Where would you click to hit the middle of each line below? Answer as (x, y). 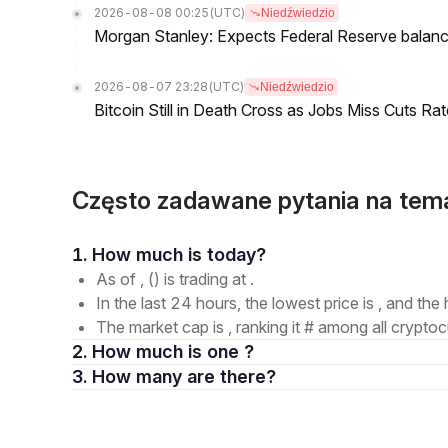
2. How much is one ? (173, 351)
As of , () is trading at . (175, 279)
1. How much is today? (236, 254)
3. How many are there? (231, 376)
